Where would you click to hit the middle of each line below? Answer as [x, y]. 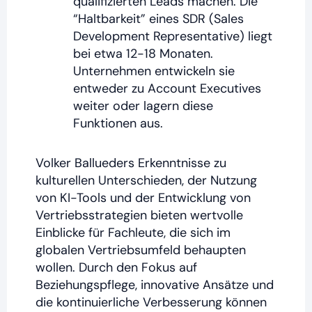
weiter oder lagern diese [143, 106]
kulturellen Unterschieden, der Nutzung [147, 180]
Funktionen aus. [118, 124]
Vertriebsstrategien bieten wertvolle [140, 215]
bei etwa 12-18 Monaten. [143, 54]
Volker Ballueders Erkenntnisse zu [131, 163]
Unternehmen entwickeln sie [154, 71]
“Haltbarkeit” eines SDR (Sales [159, 19]
